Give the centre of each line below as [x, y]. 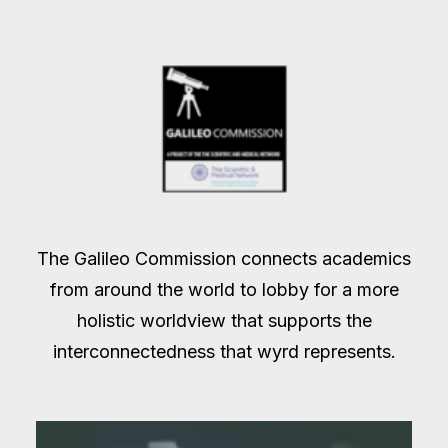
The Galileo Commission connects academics [224, 258]
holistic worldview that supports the [224, 320]
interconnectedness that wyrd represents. [224, 351]
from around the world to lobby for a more [224, 289]
